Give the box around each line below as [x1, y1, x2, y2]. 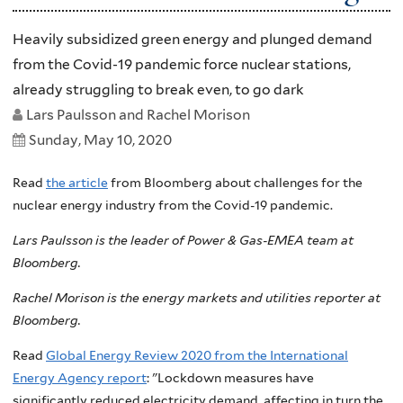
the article [46, 175, 108, 190]
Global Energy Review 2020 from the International [46, 347, 348, 363]
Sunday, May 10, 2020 [29, 131, 172, 149]
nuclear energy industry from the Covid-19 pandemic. [13, 197, 333, 212]
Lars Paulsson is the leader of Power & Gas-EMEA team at [13, 232, 354, 247]
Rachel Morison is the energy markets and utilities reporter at [13, 290, 381, 305]
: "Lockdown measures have [147, 370, 314, 385]
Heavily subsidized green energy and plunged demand [13, 31, 372, 49]
